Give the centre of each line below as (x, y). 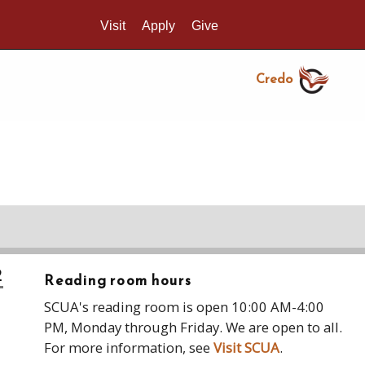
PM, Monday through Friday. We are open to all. (193, 327)
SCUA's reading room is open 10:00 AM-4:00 (185, 307)
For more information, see (129, 347)
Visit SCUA (247, 347)
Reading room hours (118, 280)
